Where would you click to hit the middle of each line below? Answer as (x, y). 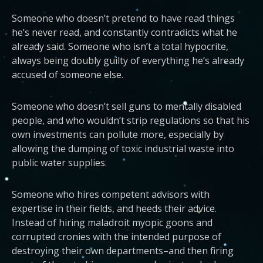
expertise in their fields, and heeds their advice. (114, 208)
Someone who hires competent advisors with (111, 194)
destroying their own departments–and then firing (123, 251)
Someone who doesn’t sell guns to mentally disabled (127, 106)
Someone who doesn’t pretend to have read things (123, 18)
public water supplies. (59, 163)
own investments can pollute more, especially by (118, 134)
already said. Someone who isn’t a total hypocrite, (120, 46)
